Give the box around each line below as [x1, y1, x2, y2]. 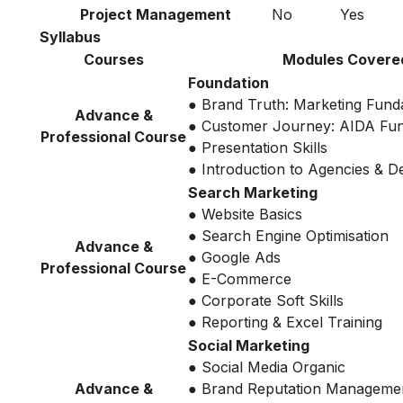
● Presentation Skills [188, 138, 327, 157]
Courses [83, 49, 144, 68]
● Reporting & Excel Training [188, 312, 382, 331]
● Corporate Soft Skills [188, 291, 344, 309]
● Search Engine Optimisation [188, 226, 389, 245]
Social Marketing [188, 336, 309, 354]
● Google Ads [188, 247, 281, 266]
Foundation [188, 73, 269, 92]
